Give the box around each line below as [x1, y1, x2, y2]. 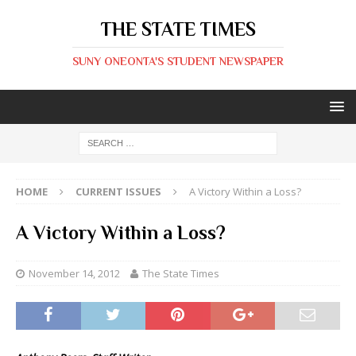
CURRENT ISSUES [75, 184, 161, 199]
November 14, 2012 [29, 266, 120, 281]
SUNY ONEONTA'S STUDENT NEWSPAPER [72, 55, 284, 68]
